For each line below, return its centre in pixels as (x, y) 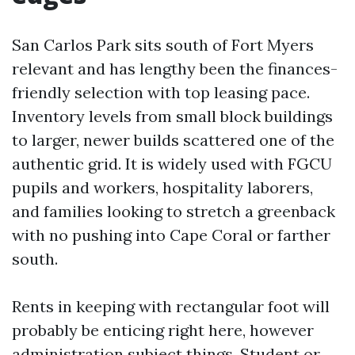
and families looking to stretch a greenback (174, 211)
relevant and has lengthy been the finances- (175, 69)
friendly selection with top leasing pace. (161, 92)
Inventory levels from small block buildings (172, 116)
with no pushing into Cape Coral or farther (171, 235)
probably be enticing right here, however (163, 330)
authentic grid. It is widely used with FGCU (172, 164)
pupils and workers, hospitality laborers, (162, 187)
